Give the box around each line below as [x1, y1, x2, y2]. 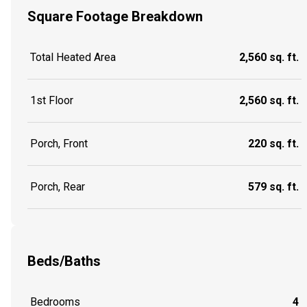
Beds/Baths [27, 253, 101, 270]
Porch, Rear [30, 180, 85, 193]
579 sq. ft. [248, 180, 299, 193]
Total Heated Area [30, 50, 116, 64]
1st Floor [30, 93, 73, 107]
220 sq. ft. [248, 136, 299, 150]
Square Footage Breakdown [27, 8, 203, 25]
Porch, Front [30, 136, 88, 150]
